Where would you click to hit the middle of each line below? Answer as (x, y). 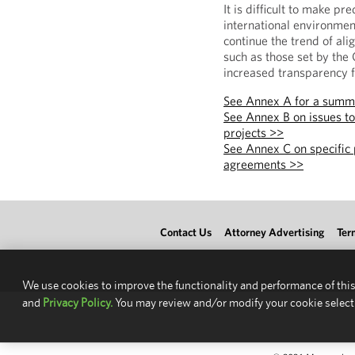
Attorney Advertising (274, 232)
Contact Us (186, 232)
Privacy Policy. (78, 302)
